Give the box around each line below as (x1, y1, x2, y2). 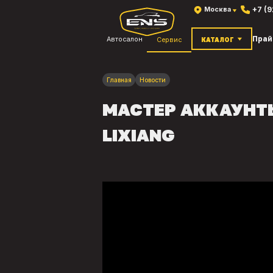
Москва (204, 5, 231, 13)
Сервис (156, 35, 182, 44)
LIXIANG (102, 124, 175, 145)
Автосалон (107, 35, 143, 44)
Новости (140, 76, 166, 84)
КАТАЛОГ (200, 35, 236, 43)
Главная (106, 76, 132, 84)
